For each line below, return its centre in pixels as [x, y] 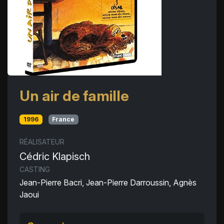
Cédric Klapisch [55, 157]
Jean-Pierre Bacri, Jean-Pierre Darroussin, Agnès [108, 183]
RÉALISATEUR [42, 142]
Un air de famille [74, 96]
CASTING [35, 169]
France [63, 119]
